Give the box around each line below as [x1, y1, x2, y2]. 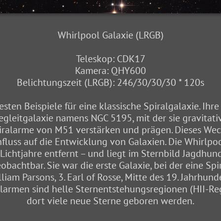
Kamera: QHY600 [75, 64, 146, 77]
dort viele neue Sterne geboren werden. [27, 194, 194, 207]
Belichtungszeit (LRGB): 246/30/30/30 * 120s [17, 76, 204, 89]
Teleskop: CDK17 [75, 52, 146, 65]
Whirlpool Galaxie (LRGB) [57, 29, 164, 41]
